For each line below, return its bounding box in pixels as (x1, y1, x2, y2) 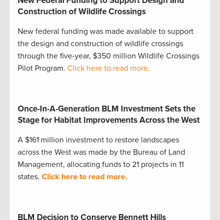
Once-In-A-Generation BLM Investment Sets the (18, 103, 195, 114)
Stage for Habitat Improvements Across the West (18, 114, 200, 125)
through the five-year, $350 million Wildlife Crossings (18, 51, 199, 61)
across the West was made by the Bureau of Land (18, 147, 185, 157)
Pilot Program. (18, 63, 67, 73)
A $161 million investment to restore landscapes (18, 135, 179, 145)
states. (18, 171, 40, 182)
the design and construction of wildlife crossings (18, 38, 183, 49)
